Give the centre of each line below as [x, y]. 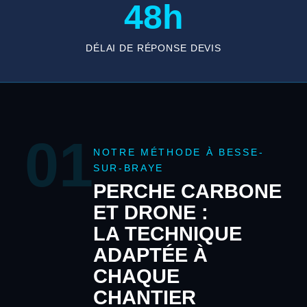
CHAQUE [136, 276]
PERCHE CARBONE [187, 191]
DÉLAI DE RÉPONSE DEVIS [153, 48]
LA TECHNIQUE [167, 233]
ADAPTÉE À [150, 255]
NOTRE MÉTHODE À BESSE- [179, 152]
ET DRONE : [150, 212]
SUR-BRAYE [128, 168]
